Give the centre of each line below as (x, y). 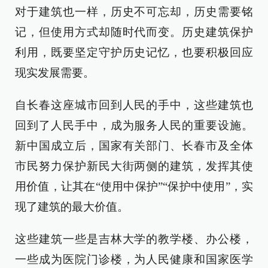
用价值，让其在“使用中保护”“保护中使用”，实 (134, 186)
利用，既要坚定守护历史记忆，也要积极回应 (134, 52)
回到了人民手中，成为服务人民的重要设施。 (134, 125)
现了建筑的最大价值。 (72, 206)
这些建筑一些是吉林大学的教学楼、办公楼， (134, 239)
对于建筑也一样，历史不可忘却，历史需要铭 (134, 11)
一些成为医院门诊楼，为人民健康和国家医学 (134, 259)
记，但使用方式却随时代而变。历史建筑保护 (134, 32)
